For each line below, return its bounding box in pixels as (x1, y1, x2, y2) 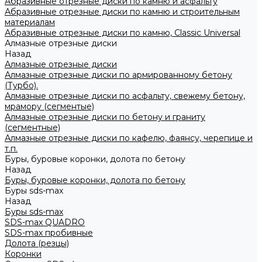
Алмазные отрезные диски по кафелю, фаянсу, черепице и (5, 133, 253, 143)
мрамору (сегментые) (5, 101, 94, 112)
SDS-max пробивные (5, 227, 93, 238)
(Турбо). (5, 80, 38, 91)
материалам (5, 17, 55, 27)
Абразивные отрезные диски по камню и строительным (5, 6, 240, 17)
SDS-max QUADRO (5, 217, 85, 227)
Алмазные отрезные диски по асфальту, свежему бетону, (5, 91, 245, 101)
